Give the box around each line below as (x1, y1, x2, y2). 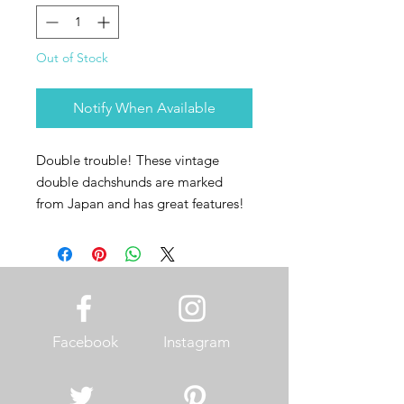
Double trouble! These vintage (36, 151, 219, 169)
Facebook (52, 333, 118, 351)
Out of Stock (36, 50, 108, 66)
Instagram (163, 333, 230, 351)
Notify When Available (73, 99, 216, 116)
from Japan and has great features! (36, 195, 244, 212)
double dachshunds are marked (36, 173, 223, 190)
